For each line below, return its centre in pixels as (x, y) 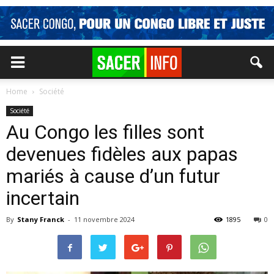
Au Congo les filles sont (105, 132)
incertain (43, 198)
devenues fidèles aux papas (122, 154)
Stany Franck (41, 219)
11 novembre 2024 (104, 219)
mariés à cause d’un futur (113, 176)
